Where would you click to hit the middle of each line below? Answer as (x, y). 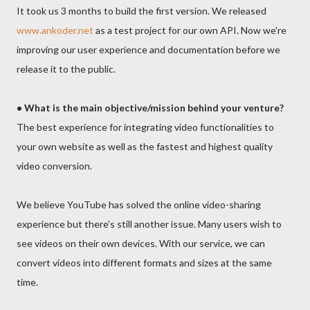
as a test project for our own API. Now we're (190, 30)
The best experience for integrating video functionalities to (145, 127)
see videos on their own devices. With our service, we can (141, 243)
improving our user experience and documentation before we (148, 49)
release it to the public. (66, 69)
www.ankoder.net (55, 30)
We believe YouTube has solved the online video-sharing (139, 204)
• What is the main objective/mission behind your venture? (150, 108)
